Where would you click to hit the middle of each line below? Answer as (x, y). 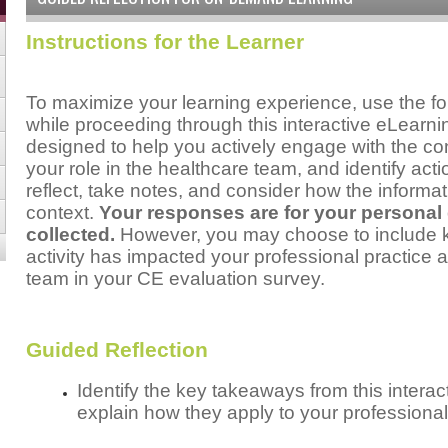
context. (62, 212)
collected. (73, 234)
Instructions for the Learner (165, 42)
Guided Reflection (117, 350)
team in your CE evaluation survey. (175, 278)
